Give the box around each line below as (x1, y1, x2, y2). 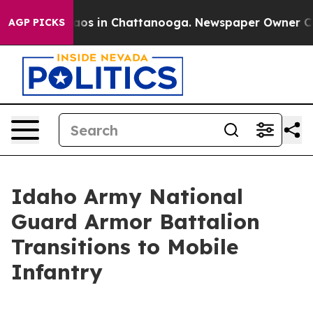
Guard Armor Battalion (11, 208, 260, 235)
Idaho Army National (11, 183, 243, 210)
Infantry (11, 259, 103, 285)
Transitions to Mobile (11, 233, 238, 260)
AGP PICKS (8, 16, 65, 29)
